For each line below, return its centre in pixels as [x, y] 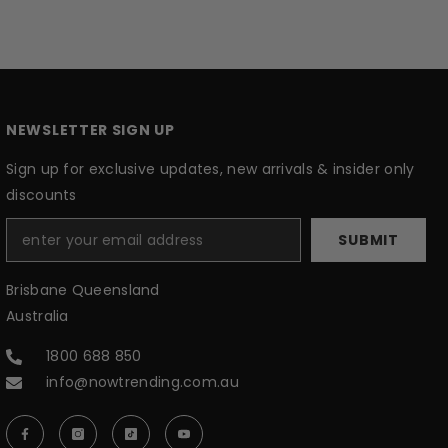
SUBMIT [368, 240]
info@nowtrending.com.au [142, 382]
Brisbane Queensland [83, 290]
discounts [41, 195]
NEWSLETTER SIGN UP [90, 130]
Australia [37, 316]
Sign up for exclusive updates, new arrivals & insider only [210, 169]
